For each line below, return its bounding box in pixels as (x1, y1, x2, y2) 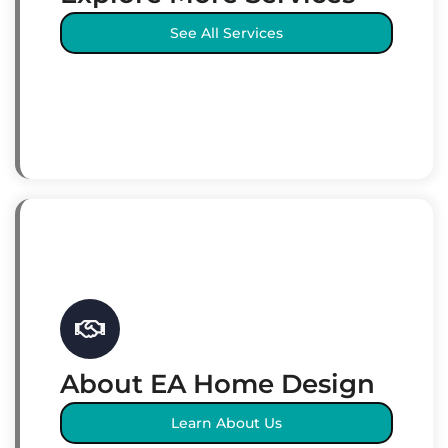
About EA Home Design (60, 367, 375, 400)
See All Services (170, 23, 283, 42)
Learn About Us (171, 413, 282, 432)
